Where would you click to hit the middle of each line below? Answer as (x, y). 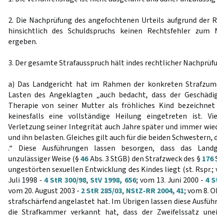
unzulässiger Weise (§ (44, 159)
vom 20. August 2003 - (45, 191)
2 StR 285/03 (102, 191)
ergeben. (23, 42)
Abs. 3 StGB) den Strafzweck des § (145, 159)
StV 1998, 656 (113, 180)
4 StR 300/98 (65, 180)
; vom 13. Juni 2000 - (171, 180)
